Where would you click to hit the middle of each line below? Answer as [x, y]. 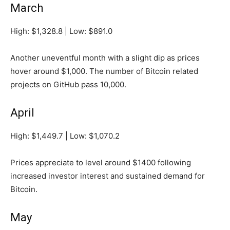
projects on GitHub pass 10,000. [68, 84]
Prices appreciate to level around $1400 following [101, 162]
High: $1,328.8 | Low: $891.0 [61, 31]
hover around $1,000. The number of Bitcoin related [104, 71]
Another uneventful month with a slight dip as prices [105, 57]
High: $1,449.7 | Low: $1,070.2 [65, 136]
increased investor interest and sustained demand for [108, 176]
